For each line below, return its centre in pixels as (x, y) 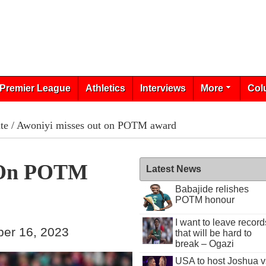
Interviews (163, 88)
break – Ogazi (204, 244)
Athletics (105, 88)
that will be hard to (213, 233)
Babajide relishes (212, 189)
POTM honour (205, 200)
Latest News (174, 169)
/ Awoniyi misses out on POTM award (92, 125)
